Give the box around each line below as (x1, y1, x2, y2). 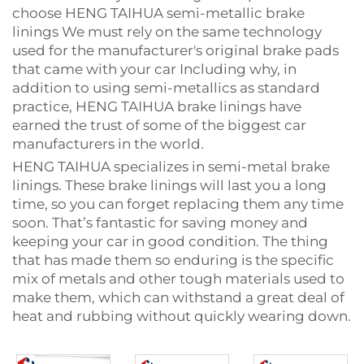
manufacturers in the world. (12, 136, 207, 152)
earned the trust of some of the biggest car (12, 117, 306, 133)
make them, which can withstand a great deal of (12, 289, 344, 305)
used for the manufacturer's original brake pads (12, 42, 339, 58)
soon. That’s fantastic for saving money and (12, 214, 308, 231)
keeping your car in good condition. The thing (12, 233, 328, 249)
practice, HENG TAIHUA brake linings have (12, 98, 301, 115)
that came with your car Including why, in (12, 61, 297, 77)
